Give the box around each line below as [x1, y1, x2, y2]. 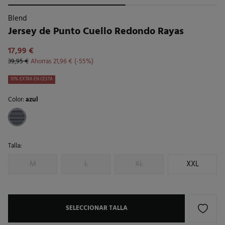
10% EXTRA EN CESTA [11, 75, 53, 83]
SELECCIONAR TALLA [65, 202, 128, 213]
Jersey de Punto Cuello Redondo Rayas [8, 23, 184, 40]
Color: [8, 94, 26, 105]
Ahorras [31, 56, 51, 67]
